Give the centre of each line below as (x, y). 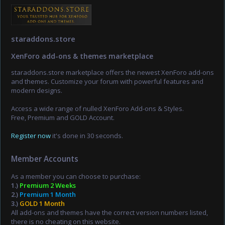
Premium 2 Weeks (48, 186)
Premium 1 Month (48, 195)
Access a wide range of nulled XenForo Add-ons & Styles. (97, 108)
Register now (31, 135)
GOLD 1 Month (42, 204)
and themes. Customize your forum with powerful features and (107, 81)
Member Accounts (45, 159)
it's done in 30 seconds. (87, 135)
